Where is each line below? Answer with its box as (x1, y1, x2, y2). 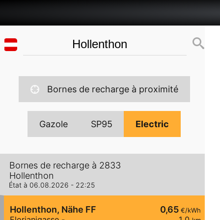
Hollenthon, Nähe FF (10, 204, 96, 215)
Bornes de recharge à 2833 (9, 160, 121, 171)
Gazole (39, 119, 68, 129)
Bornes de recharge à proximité (47, 84, 178, 94)
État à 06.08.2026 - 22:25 (9, 181, 95, 190)
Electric (136, 119, 169, 129)
